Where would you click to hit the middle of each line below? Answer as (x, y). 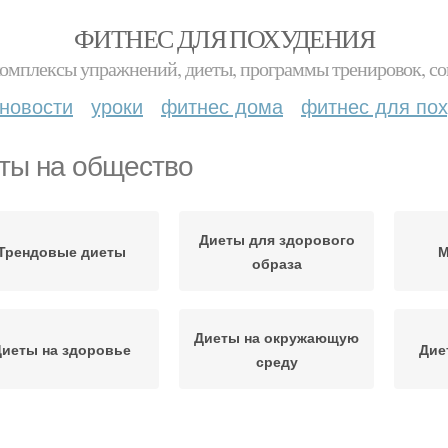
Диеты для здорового (276, 239)
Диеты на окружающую (276, 337)
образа (276, 263)
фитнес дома (222, 105)
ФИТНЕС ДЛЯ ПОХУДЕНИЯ (224, 38)
